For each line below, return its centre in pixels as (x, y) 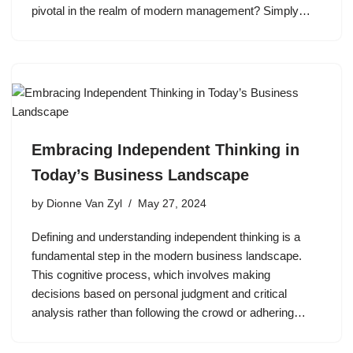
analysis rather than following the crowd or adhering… (170, 312)
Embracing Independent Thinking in (165, 149)
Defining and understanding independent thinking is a (166, 236)
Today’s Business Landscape (140, 175)
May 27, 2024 (172, 203)
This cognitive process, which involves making (151, 274)
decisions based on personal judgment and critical (159, 293)
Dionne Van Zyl (84, 203)
